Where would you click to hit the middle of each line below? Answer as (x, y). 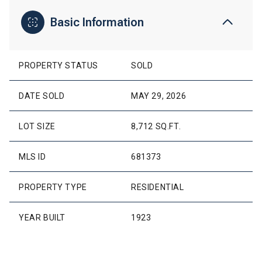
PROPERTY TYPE (53, 187)
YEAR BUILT (42, 218)
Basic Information (97, 23)
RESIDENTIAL (158, 187)
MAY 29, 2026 (159, 96)
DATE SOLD (42, 96)
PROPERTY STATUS (58, 66)
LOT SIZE (37, 127)
